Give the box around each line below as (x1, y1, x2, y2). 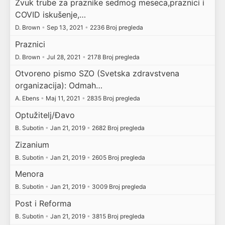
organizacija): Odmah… (15, 80, 102, 91)
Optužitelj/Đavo (15, 109, 75, 120)
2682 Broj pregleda (90, 124, 145, 132)
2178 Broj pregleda (85, 53, 140, 61)
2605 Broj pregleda (90, 153, 145, 161)
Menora (15, 169, 44, 179)
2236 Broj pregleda (88, 24, 143, 32)
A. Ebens (15, 94, 41, 102)
